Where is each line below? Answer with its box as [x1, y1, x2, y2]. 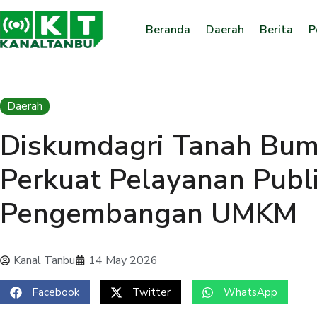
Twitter [132, 285, 171, 299]
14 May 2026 [88, 253, 158, 268]
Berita [259, 21, 293, 38]
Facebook [32, 285, 79, 299]
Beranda [145, 21, 190, 38]
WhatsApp [224, 285, 277, 299]
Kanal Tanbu [13, 253, 75, 268]
